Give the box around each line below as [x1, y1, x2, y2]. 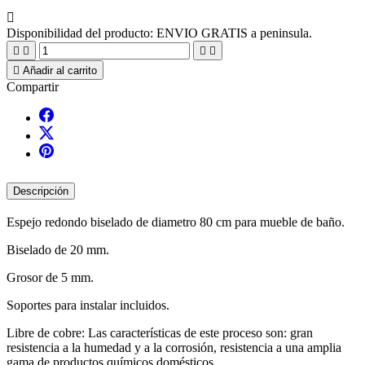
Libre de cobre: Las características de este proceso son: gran [7, 326, 313, 341]
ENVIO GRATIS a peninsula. [156, 25, 312, 40]
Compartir [7, 79, 59, 94]
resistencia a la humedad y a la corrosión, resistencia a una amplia [7, 341, 341, 355]
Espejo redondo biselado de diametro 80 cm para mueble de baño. [7, 215, 345, 230]
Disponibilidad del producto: [7, 25, 153, 40]
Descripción [13, 184, 68, 197]
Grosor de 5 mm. [7, 270, 94, 285]
